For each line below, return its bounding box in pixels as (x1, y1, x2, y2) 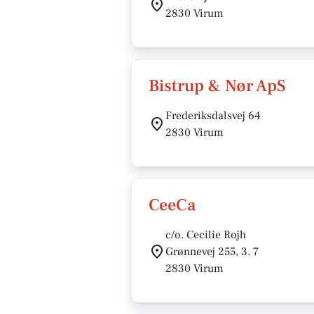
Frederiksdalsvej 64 (165, 109, 261, 123)
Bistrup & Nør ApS (149, 75, 286, 97)
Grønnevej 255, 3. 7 (165, 245, 259, 259)
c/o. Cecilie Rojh (165, 228, 246, 242)
